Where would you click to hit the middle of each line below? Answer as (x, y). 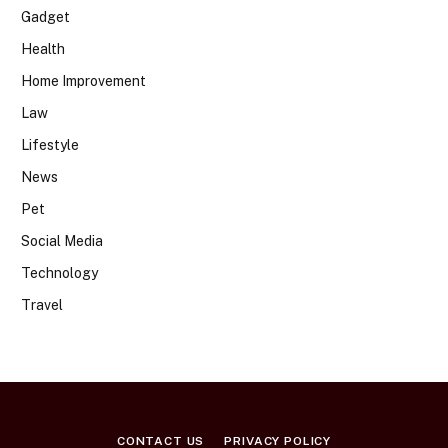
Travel (42, 304)
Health (43, 48)
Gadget (45, 16)
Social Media (62, 240)
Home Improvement (83, 80)
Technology (59, 272)
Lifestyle (50, 144)
